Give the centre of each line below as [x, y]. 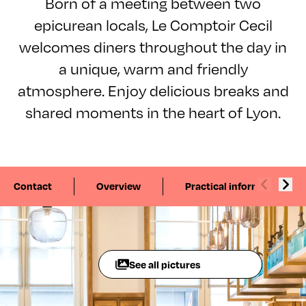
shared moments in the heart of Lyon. [153, 112]
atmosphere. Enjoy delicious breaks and [153, 90]
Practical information [235, 186]
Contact [33, 186]
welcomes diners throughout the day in [153, 46]
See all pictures [165, 264]
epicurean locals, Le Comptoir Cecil [153, 24]
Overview [119, 186]
